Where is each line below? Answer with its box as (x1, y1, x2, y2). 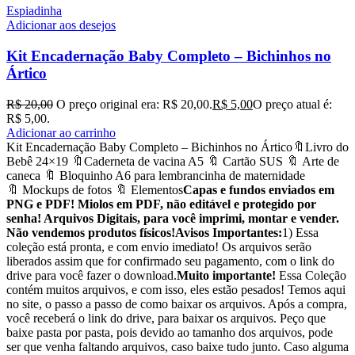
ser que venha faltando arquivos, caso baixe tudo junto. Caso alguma (6, 339, 349, 353)
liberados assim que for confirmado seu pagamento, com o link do (6, 254, 334, 268)
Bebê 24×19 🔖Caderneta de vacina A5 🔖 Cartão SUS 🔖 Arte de (6, 154, 339, 168)
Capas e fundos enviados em (183, 182, 334, 197)
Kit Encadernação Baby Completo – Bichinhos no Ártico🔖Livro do (6, 139, 349, 154)
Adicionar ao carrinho (6, 125, 116, 139)
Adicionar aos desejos (6, 18, 116, 32)
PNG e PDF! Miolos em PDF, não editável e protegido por (6, 197, 316, 211)
